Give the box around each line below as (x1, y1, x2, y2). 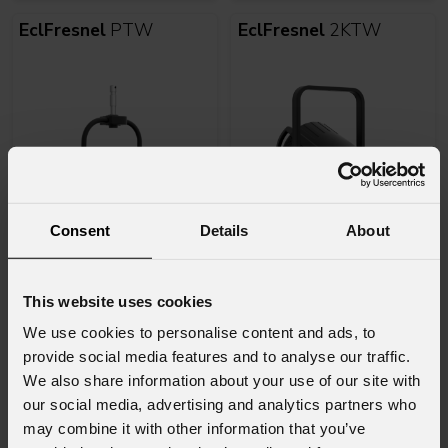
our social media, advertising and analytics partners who (23, 395, 416, 413)
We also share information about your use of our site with (23, 371, 421, 389)
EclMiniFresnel (237, 299, 358, 324)
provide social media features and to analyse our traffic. (23, 347, 411, 365)
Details (199, 221, 249, 239)
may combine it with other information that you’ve (23, 419, 366, 437)
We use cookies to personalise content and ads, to (23, 323, 376, 341)
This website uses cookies (23, 292, 213, 310)
